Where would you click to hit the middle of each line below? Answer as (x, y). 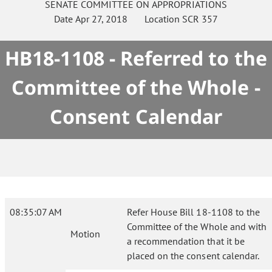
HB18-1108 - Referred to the (136, 58)
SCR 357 (200, 19)
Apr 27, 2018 (101, 19)
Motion (85, 234)
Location (155, 19)
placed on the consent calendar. (193, 256)
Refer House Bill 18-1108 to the (193, 212)
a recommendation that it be (186, 241)
